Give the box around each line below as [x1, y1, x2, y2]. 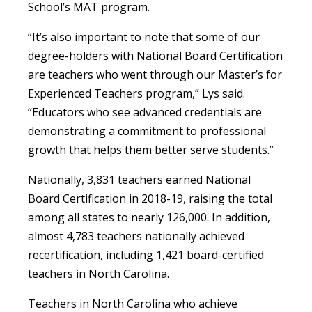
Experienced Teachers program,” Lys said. [28, 85, 245, 101]
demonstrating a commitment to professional [28, 123, 266, 139]
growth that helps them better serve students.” [28, 141, 274, 157]
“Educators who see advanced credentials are [28, 104, 262, 120]
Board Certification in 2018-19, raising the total [28, 190, 272, 206]
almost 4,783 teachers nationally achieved [28, 228, 244, 244]
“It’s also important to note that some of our [28, 29, 260, 45]
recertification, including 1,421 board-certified [28, 247, 264, 263]
